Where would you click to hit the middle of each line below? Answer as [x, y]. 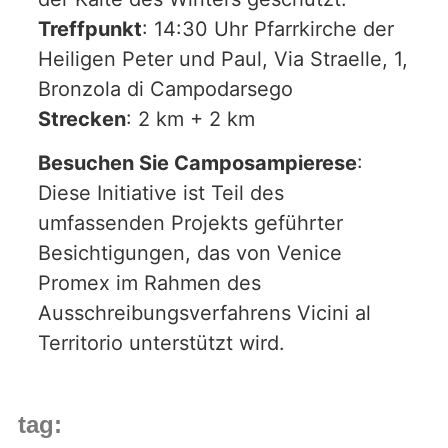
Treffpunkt [90, 29]
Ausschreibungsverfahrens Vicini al [204, 313]
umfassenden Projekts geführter [190, 223]
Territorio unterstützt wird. [164, 343]
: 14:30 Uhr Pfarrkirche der [268, 29]
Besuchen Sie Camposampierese [197, 163]
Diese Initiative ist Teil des [161, 193]
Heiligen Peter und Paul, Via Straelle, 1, [223, 59]
